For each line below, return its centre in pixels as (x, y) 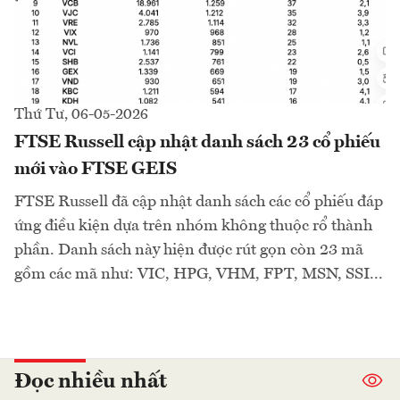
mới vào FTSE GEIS (96, 169)
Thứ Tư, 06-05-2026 (81, 114)
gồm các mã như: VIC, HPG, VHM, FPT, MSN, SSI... (199, 274)
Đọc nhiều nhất (91, 382)
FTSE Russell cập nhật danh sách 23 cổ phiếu (197, 142)
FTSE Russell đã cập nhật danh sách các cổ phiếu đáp (199, 201)
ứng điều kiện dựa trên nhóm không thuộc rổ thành (193, 225)
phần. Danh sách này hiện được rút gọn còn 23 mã (189, 250)
